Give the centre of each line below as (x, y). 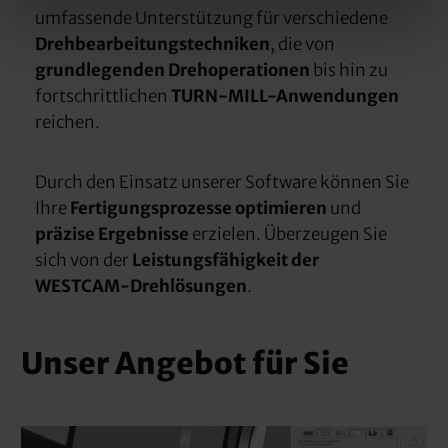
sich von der (83, 260)
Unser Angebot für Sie (185, 363)
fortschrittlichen (102, 96)
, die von (302, 44)
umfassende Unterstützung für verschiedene (211, 18)
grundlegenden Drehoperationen (172, 70)
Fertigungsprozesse (149, 208)
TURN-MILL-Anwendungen (284, 96)
